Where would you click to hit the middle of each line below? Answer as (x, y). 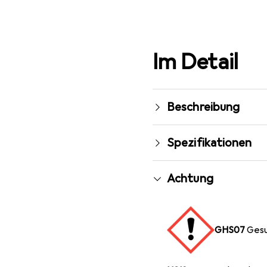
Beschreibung (204, 107)
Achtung (190, 178)
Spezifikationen (209, 143)
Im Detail (195, 62)
